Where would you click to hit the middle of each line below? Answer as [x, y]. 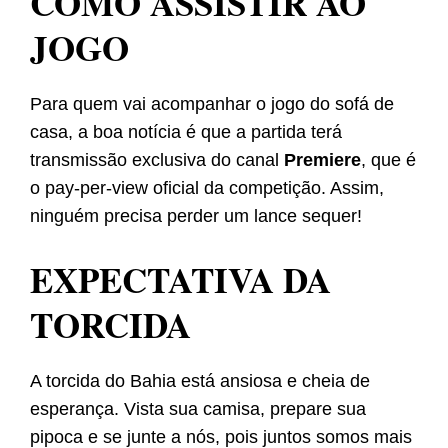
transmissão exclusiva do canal [157, 160]
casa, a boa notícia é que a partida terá [186, 132]
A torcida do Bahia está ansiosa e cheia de [200, 381]
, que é [388, 160]
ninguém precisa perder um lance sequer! [196, 216]
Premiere [322, 160]
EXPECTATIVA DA [180, 280]
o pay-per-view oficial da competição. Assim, [207, 188]
